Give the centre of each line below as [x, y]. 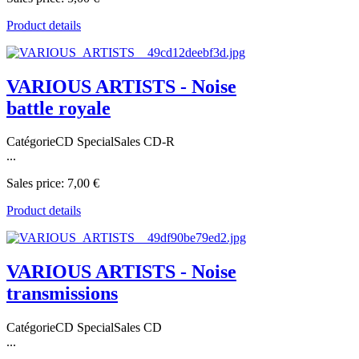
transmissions [62, 294]
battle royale [58, 108]
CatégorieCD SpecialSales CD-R [91, 142]
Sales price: [37, 184]
